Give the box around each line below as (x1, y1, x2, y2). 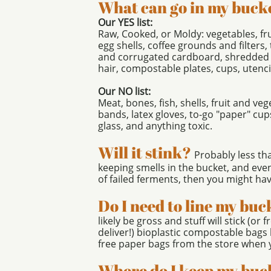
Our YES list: (98, 16, 152, 29)
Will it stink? (98, 142, 194, 163)
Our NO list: (98, 85, 151, 98)
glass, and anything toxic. (98, 119, 212, 132)
